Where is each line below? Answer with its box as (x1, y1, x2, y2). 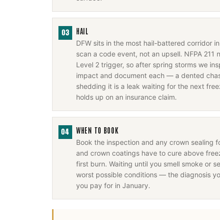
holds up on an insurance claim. (76, 93, 177, 101)
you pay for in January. (76, 181, 150, 190)
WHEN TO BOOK (76, 126, 119, 135)
